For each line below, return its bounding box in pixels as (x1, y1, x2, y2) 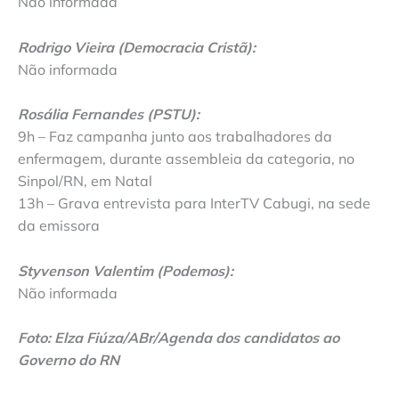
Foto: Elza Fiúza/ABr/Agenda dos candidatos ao (18, 329, 339, 347)
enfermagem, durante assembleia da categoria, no (18, 150, 354, 168)
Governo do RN (18, 351, 119, 370)
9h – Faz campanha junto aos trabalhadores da (18, 127, 332, 146)
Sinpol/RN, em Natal (18, 172, 152, 191)
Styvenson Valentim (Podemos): (18, 261, 233, 280)
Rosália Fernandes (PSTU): (18, 105, 199, 124)
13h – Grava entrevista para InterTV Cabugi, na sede (18, 194, 370, 213)
